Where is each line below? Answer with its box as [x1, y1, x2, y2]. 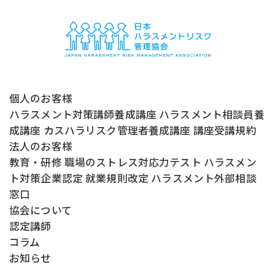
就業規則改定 [85, 171, 149, 186]
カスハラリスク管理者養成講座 [43, 123, 191, 138]
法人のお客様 [9, 139, 72, 154]
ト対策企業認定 [9, 171, 83, 186]
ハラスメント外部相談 [151, 171, 257, 186]
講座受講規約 [193, 123, 257, 138]
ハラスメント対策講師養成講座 [9, 107, 157, 122]
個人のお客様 [9, 91, 72, 106]
